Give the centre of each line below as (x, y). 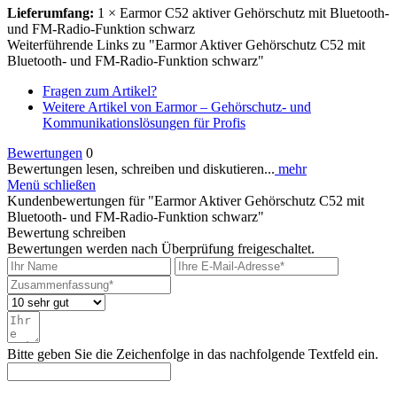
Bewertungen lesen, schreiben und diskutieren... (141, 168)
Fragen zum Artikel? (100, 90)
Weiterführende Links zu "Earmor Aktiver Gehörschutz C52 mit (186, 44)
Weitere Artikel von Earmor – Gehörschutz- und (177, 106)
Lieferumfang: (51, 12)
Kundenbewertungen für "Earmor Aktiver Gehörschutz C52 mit (186, 200)
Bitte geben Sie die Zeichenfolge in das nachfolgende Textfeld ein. (193, 354)
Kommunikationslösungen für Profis (144, 122)
